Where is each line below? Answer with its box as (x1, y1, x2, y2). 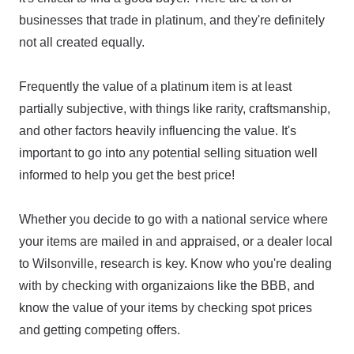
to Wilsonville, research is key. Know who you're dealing (19, 257, 332, 270)
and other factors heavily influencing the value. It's (19, 124, 296, 137)
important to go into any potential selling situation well (19, 146, 318, 160)
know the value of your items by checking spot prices (19, 301, 312, 314)
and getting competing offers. (19, 323, 180, 337)
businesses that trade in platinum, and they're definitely (19, 13, 325, 27)
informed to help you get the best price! (19, 168, 235, 182)
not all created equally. (19, 36, 145, 49)
